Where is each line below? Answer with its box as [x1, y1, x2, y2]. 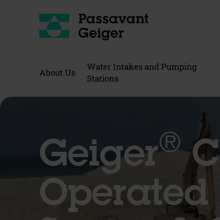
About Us [39, 66, 75, 78]
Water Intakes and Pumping [87, 60, 197, 72]
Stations [87, 72, 118, 84]
